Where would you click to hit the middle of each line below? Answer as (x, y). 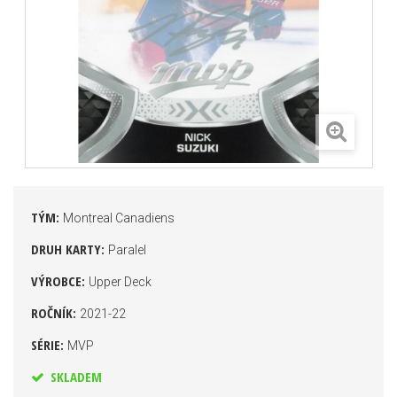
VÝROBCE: (60, 281)
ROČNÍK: (55, 313)
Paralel (127, 250)
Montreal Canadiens (119, 218)
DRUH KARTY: (70, 249)
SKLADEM (74, 377)
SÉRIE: (49, 345)
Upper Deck (120, 282)
